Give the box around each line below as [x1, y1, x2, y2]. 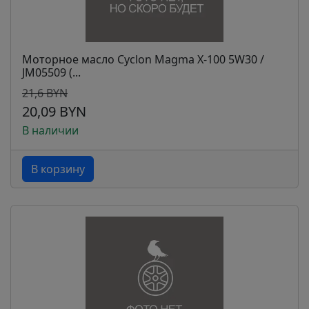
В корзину [31, 161, 85, 177]
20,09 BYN [22, 102, 86, 121]
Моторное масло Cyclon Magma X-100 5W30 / [22, 52, 264, 67]
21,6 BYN [22, 86, 68, 101]
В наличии [22, 123, 79, 138]
